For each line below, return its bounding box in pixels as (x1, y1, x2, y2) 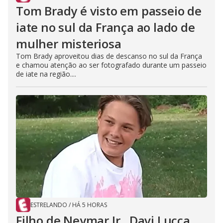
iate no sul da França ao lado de (16, 19, 195, 36)
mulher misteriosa (16, 35, 121, 52)
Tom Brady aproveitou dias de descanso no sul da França (16, 51, 202, 61)
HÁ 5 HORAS (72, 201, 107, 210)
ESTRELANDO (30, 201, 67, 210)
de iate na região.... (16, 69, 76, 79)
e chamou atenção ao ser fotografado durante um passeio (16, 60, 207, 70)
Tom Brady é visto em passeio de (16, 2, 202, 19)
